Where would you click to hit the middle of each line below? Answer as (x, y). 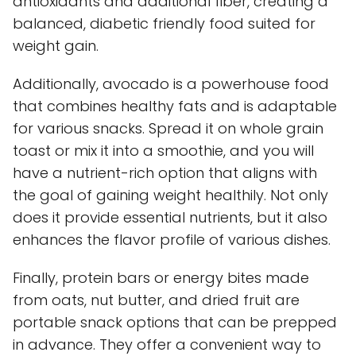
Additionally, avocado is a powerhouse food (171, 83)
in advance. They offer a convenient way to (167, 344)
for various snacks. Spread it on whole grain (168, 128)
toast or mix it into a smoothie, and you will (163, 150)
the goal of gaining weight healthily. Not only (170, 195)
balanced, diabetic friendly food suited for (164, 23)
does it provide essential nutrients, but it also (170, 217)
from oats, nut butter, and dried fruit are (156, 300)
